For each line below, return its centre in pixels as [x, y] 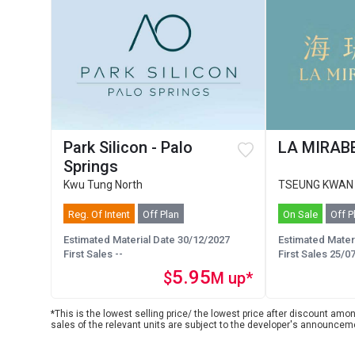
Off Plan [161, 215]
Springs [91, 167]
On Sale [300, 215]
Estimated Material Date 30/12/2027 [147, 240]
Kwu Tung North [103, 185]
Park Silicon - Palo [128, 148]
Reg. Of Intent [99, 215]
